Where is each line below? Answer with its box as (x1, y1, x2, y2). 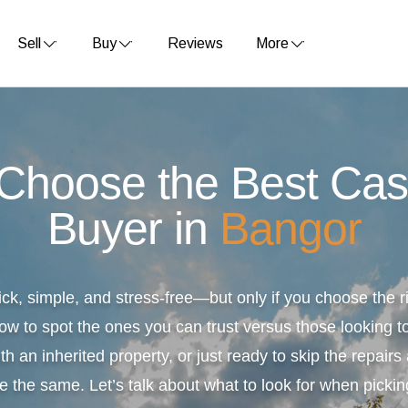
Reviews (168, 35, 224, 51)
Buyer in (46, 203, 219, 254)
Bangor (219, 203, 362, 254)
